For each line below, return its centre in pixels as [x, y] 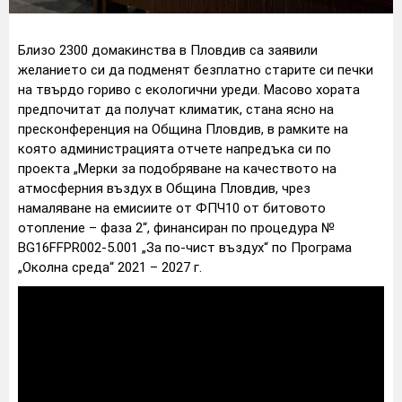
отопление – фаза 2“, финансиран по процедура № [176, 227]
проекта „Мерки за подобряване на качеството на [177, 168]
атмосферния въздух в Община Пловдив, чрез [164, 188]
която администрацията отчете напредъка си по [175, 149]
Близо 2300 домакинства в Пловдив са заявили [168, 50]
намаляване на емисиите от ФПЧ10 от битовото [172, 208]
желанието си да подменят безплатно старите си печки [196, 70]
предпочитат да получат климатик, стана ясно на [176, 109]
